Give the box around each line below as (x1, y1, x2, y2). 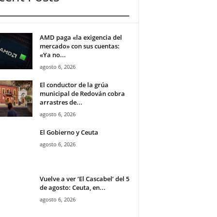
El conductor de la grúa (39, 80, 108, 89)
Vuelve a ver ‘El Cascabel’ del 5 (39, 174, 129, 183)
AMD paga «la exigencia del (39, 33, 122, 42)
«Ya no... (39, 50, 66, 59)
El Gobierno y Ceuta (39, 128, 98, 137)
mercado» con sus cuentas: (39, 42, 120, 50)
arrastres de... (39, 98, 82, 107)
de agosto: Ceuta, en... (39, 183, 106, 192)
